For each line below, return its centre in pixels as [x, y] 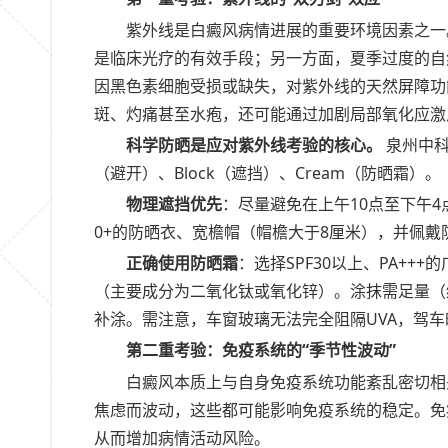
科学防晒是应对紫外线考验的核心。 [254, 144]
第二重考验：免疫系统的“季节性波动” [261, 350]
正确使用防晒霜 [182, 263]
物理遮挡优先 [174, 203]
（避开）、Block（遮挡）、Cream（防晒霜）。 [267, 172]
